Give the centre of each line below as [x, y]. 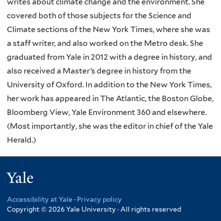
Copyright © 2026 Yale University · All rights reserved [94, 209]
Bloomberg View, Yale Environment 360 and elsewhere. [107, 112]
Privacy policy [99, 199]
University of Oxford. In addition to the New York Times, [109, 84]
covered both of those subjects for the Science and [99, 15]
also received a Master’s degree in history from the [99, 71]
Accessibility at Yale [40, 199]
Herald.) [21, 140]
